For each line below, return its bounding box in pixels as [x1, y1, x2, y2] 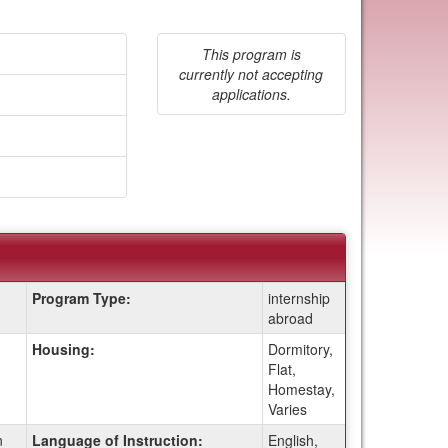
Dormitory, [267, 338, 333, 359]
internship [267, 287, 330, 308]
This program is [201, 43, 301, 64]
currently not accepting [179, 63, 324, 84]
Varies [267, 398, 307, 419]
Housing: [31, 338, 95, 359]
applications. [211, 83, 291, 104]
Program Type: [31, 287, 131, 308]
